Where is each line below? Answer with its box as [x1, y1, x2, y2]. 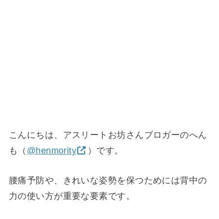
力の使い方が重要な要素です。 [8, 191, 135, 201]
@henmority [26, 146, 77, 156]
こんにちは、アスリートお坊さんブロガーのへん [8, 130, 207, 140]
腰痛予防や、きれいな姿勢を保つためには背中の [8, 175, 207, 185]
